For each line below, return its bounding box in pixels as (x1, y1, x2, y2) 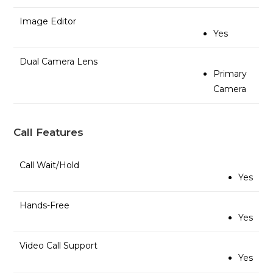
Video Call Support (19, 240, 98, 252)
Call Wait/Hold (19, 160, 80, 171)
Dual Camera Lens (19, 55, 98, 67)
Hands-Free (19, 200, 70, 211)
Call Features (13, 126, 84, 139)
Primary (213, 68, 247, 79)
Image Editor (19, 15, 77, 27)
